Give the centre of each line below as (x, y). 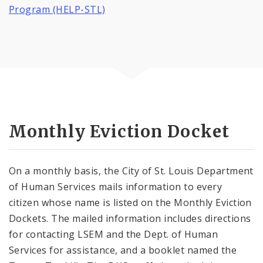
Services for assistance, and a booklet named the (123, 250)
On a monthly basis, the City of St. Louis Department (131, 171)
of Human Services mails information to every (116, 187)
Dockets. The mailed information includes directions (130, 219)
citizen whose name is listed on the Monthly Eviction (130, 203)
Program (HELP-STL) (57, 9)
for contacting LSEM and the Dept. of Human (114, 235)
